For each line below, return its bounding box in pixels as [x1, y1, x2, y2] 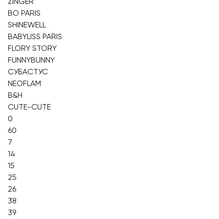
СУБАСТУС [8, 67, 48, 76]
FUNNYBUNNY [8, 55, 55, 65]
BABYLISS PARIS [8, 32, 62, 41]
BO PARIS [8, 8, 41, 18]
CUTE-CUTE [8, 102, 51, 111]
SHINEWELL [8, 20, 46, 29]
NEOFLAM [8, 79, 41, 88]
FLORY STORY [8, 44, 57, 53]
